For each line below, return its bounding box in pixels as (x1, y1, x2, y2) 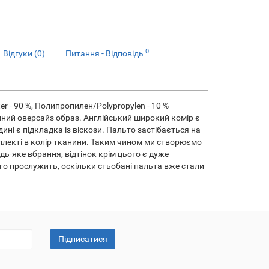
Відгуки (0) (3, 49, 45, 58)
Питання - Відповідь (65, 49, 145, 58)
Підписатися (58, 234, 107, 244)
